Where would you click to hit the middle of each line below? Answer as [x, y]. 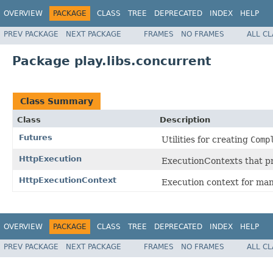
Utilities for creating [206, 139]
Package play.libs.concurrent [112, 61]
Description [185, 119]
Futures [36, 137]
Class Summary [57, 101]
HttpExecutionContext [68, 180]
